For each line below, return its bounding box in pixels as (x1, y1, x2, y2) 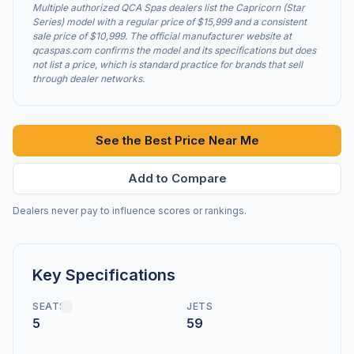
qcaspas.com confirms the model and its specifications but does (32, 43, 316, 56)
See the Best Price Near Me (95, 132, 259, 148)
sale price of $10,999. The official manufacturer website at (32, 29, 292, 42)
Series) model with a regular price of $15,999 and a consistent (32, 15, 307, 28)
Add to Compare (127, 170, 227, 186)
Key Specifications (32, 265, 175, 284)
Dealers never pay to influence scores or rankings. (13, 204, 247, 217)
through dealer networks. (32, 72, 145, 85)
